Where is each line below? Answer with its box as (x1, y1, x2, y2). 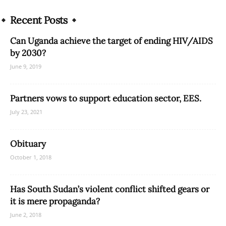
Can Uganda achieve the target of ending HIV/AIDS (10, 35, 213, 47)
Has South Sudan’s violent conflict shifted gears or (10, 184, 209, 195)
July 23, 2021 (10, 108, 42, 116)
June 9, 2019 (10, 63, 41, 71)
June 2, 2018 (10, 211, 41, 219)
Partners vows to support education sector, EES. (10, 93, 201, 104)
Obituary (10, 138, 46, 150)
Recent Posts (10, 14, 68, 27)
